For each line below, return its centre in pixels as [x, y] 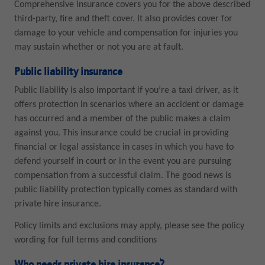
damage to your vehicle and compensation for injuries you [126, 33]
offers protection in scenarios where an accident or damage [129, 104]
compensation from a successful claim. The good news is [122, 175]
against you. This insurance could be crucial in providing [121, 133]
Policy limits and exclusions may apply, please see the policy [129, 226]
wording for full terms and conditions [85, 240]
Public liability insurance [68, 73]
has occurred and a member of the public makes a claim [122, 119]
